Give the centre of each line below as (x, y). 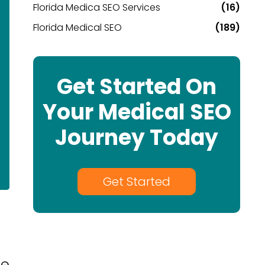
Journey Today (137, 138)
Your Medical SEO (137, 112)
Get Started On (137, 87)
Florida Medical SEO (77, 28)
